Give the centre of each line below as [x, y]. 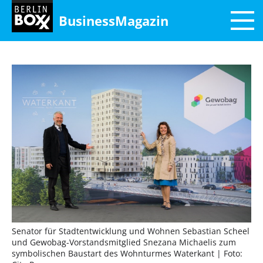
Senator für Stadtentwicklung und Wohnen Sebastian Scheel [131, 231]
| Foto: [230, 254]
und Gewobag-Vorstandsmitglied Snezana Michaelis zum [124, 242]
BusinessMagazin [114, 21]
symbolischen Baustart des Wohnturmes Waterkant [114, 254]
